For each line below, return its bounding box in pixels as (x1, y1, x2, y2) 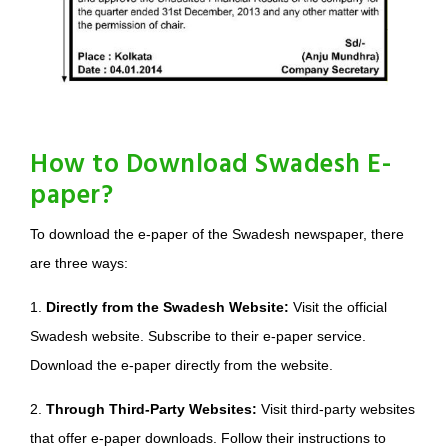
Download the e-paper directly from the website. (30, 357, 333, 374)
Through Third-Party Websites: (46, 401, 257, 418)
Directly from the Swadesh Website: (46, 299, 289, 316)
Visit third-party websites (257, 401, 415, 418)
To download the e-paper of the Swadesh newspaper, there (30, 226, 404, 243)
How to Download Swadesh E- (30, 145, 391, 187)
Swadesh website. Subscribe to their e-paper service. (30, 328, 366, 345)
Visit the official (289, 299, 387, 316)
